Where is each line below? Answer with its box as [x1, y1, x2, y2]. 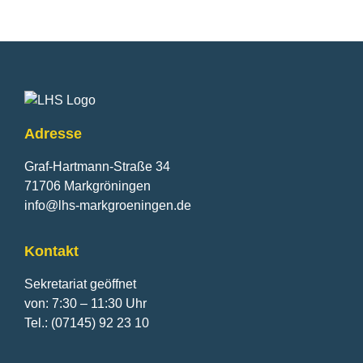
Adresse [24, 126, 82, 143]
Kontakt [24, 242, 79, 259]
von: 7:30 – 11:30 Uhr [24, 296, 147, 310]
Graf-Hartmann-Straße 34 [24, 160, 170, 174]
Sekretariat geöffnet [24, 276, 136, 291]
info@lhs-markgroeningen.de [24, 199, 191, 213]
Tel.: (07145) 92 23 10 [24, 315, 149, 330]
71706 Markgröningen [24, 179, 151, 194]
